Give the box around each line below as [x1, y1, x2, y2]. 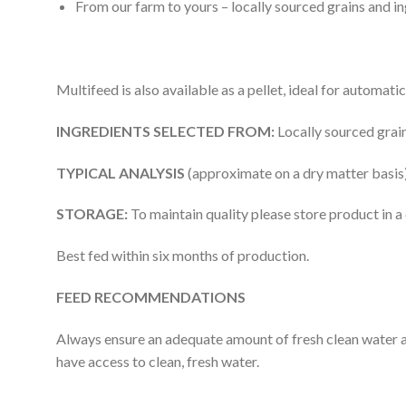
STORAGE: [56, 205, 128, 223]
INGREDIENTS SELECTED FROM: [56, 121, 277, 140]
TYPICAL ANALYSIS [56, 163, 188, 181]
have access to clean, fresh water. [56, 352, 259, 370]
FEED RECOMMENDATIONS [56, 288, 246, 306]
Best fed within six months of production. [56, 246, 309, 265]
